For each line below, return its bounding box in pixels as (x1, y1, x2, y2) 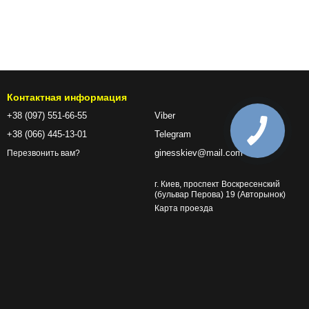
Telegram (154, 129, 191, 140)
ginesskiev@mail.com (154, 148, 243, 159)
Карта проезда (154, 203, 213, 214)
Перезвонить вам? (7, 148, 80, 158)
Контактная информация (7, 92, 127, 103)
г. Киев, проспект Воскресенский (154, 179, 280, 190)
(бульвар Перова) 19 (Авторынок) (154, 190, 286, 200)
